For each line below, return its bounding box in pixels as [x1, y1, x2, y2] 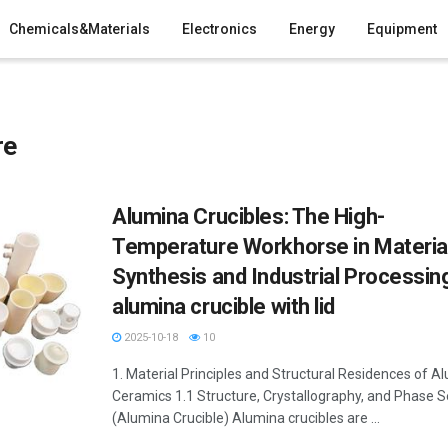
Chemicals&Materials [9, 21, 151, 37]
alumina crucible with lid [112, 294, 335, 319]
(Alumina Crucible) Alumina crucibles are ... [112, 410, 380, 426]
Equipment [367, 21, 438, 37]
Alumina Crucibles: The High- [112, 204, 385, 229]
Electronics [182, 21, 258, 37]
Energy [289, 21, 336, 37]
